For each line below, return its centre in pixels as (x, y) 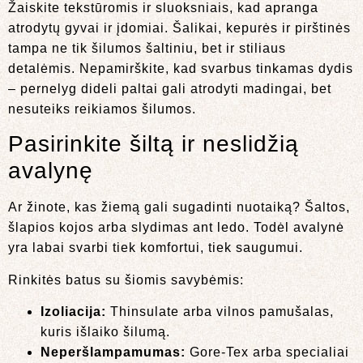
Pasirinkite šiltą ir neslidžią (154, 144)
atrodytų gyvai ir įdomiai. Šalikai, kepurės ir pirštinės (179, 28)
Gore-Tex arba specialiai (267, 352)
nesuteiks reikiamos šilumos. (102, 109)
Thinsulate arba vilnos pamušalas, (220, 311)
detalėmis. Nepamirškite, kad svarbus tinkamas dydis (181, 68)
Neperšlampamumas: (113, 352)
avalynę (51, 171)
